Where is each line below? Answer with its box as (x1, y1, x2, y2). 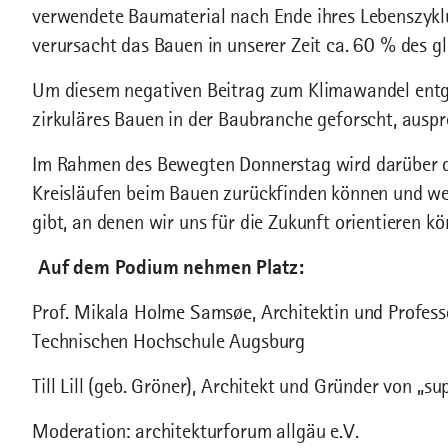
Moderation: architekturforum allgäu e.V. (32, 419, 359, 443)
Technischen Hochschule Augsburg (32, 329, 306, 353)
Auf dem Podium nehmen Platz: (32, 255, 304, 279)
